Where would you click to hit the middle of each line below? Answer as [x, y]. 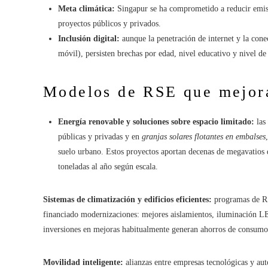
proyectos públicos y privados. [109, 23]
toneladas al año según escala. [108, 166]
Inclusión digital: [89, 38]
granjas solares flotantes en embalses [204, 136]
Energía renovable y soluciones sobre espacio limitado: [156, 121]
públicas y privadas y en [100, 136]
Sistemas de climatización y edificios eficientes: [127, 199]
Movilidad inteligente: [83, 262]
